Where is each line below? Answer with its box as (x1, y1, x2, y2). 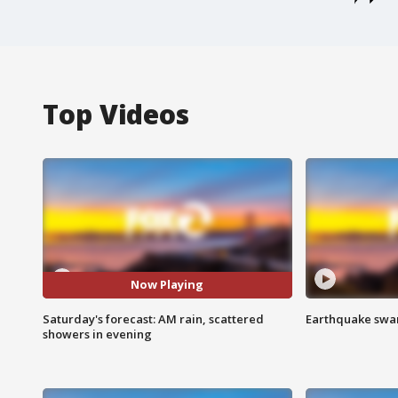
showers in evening (43, 325, 152, 342)
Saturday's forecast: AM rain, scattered (43, 310, 264, 327)
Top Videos (43, 95, 189, 132)
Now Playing (131, 276, 204, 293)
